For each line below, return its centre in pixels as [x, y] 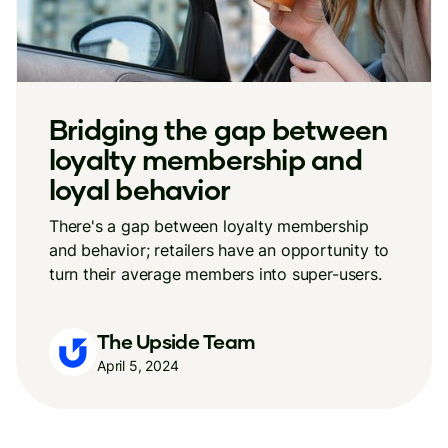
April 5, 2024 [138, 365]
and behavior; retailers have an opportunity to [219, 250]
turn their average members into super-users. [215, 274]
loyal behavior [140, 189]
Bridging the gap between [218, 129]
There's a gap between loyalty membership [209, 226]
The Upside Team [176, 340]
